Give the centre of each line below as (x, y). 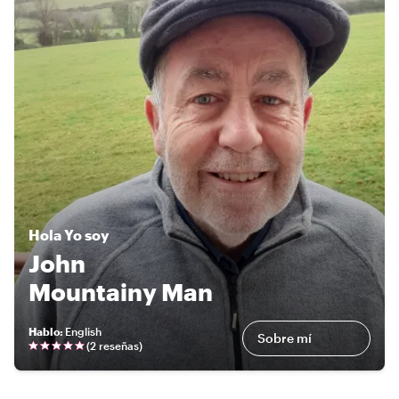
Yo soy (86, 234)
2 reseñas (114, 345)
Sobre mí (285, 338)
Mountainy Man (121, 291)
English (83, 331)
